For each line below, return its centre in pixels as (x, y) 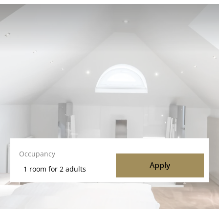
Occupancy (37, 154)
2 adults (73, 169)
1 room (35, 169)
